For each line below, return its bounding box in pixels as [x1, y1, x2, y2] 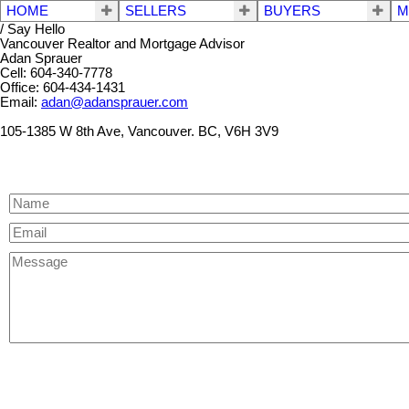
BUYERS [263, 4, 320, 18]
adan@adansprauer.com [41, 95, 188, 110]
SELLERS [125, 4, 187, 18]
